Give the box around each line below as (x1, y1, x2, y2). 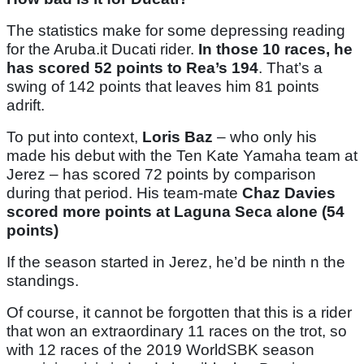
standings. (6, 272, 79, 290)
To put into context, (6, 128, 142, 146)
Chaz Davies (242, 184, 336, 202)
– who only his (213, 128, 317, 146)
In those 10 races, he (198, 41, 353, 58)
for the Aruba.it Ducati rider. (6, 41, 198, 58)
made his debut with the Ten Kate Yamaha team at (6, 147, 357, 165)
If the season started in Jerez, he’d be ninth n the (6, 253, 345, 271)
